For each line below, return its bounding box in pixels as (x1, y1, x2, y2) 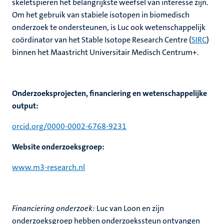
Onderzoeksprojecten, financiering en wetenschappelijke (12, 88, 207, 98)
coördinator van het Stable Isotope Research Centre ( (12, 34, 191, 45)
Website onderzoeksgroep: (12, 141, 104, 152)
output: (12, 100, 38, 111)
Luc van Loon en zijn (96, 203, 164, 213)
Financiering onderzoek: (12, 203, 96, 213)
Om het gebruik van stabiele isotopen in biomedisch (12, 9, 189, 20)
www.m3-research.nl (12, 162, 85, 172)
